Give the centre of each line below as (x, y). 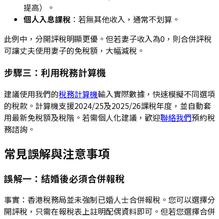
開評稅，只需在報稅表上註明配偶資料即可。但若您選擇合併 (109, 211)
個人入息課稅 (47, 19)
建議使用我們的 (31, 94)
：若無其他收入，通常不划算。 (125, 19)
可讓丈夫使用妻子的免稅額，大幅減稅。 (74, 51)
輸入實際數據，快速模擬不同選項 (156, 94)
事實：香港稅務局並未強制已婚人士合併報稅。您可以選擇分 (109, 200)
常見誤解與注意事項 (57, 153)
